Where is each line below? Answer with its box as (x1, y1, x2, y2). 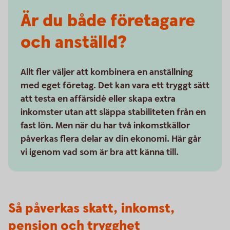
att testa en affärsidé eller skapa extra (21, 93, 176, 105)
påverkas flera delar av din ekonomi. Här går (21, 133, 201, 145)
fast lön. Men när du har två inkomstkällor (21, 120, 190, 131)
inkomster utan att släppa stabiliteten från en (21, 106, 206, 118)
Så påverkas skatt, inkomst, (8, 200, 175, 218)
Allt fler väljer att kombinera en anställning (21, 66, 193, 78)
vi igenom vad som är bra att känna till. (21, 146, 179, 158)
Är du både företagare (21, 9, 195, 33)
